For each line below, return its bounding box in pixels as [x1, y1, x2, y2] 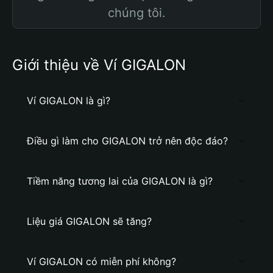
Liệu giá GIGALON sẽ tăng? [27, 215, 152, 227]
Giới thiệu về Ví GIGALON [12, 56, 186, 74]
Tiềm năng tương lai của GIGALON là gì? [27, 175, 213, 187]
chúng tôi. [107, 5, 166, 20]
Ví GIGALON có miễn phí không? [27, 255, 176, 268]
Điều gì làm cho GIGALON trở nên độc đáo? [27, 135, 228, 147]
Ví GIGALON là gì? [27, 94, 110, 107]
